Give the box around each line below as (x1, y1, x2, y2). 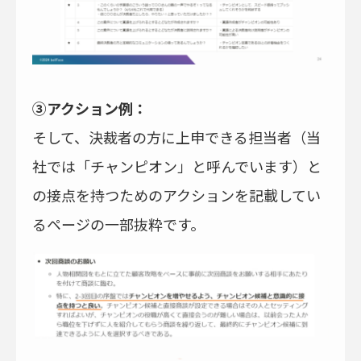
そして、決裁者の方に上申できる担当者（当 (32, 126, 321, 147)
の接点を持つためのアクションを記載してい (32, 184, 321, 205)
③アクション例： (32, 97, 147, 118)
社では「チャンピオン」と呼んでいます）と (32, 155, 322, 176)
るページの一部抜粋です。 (32, 213, 205, 234)
